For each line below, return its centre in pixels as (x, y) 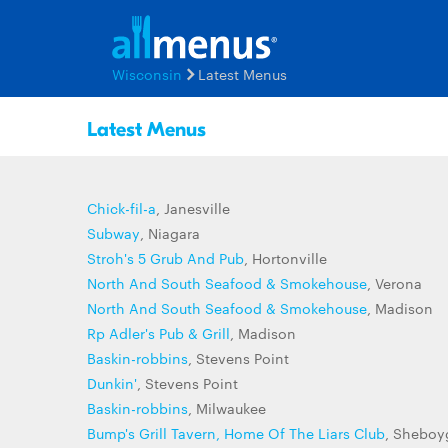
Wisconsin (147, 74)
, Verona (394, 283)
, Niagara (170, 233)
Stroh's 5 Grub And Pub (165, 258)
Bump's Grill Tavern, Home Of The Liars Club (236, 433)
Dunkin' (112, 383)
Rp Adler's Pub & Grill (158, 333)
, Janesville (193, 208)
